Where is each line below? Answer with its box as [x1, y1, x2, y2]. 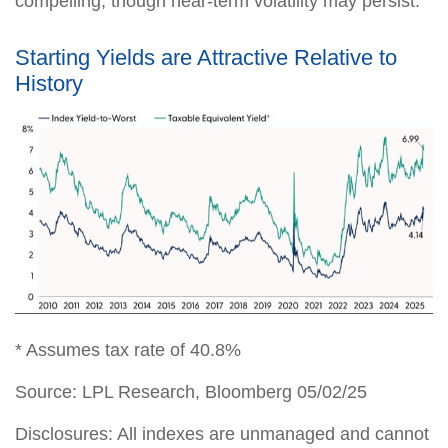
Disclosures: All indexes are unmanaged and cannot [15, 423, 429, 444]
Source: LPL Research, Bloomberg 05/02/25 [15, 381, 367, 402]
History [15, 70, 83, 96]
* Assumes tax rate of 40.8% [15, 339, 241, 360]
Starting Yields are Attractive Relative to [15, 44, 397, 70]
